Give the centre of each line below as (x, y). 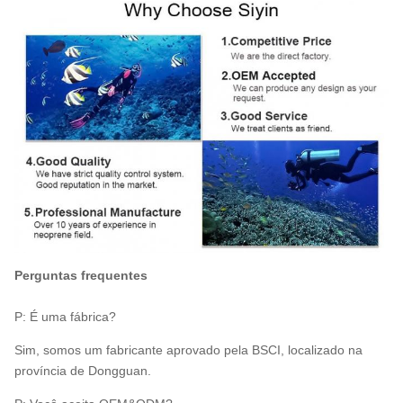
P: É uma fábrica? (65, 317)
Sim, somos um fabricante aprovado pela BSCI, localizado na (188, 350)
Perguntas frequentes (81, 276)
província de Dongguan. (83, 371)
